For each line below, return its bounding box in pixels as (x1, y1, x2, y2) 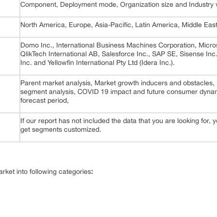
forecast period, (20, 96, 69, 104)
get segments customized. (20, 125, 101, 133)
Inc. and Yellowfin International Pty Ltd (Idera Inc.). (20, 59, 175, 66)
